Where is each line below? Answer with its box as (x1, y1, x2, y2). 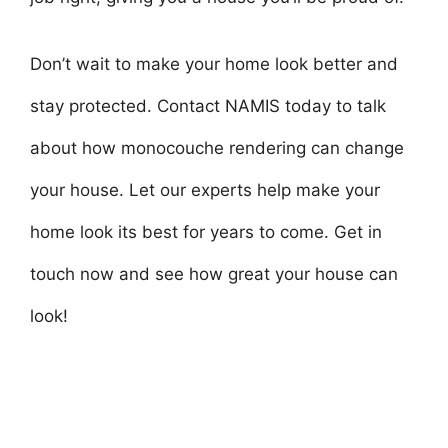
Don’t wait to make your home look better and (30, 54, 398, 74)
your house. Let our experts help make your (30, 180, 380, 200)
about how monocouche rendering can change (30, 138, 404, 158)
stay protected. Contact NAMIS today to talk (30, 96, 386, 116)
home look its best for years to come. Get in (30, 222, 382, 242)
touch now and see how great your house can (30, 264, 398, 284)
